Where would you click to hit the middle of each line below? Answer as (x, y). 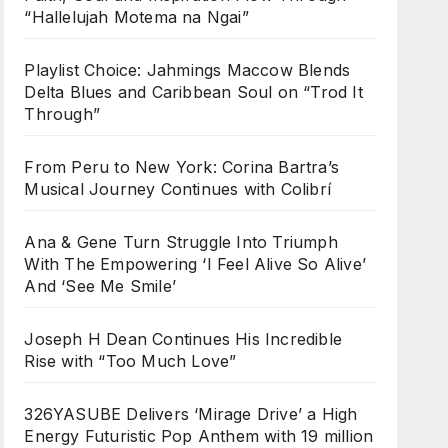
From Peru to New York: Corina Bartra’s (181, 167)
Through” (62, 114)
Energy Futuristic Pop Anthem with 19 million (199, 436)
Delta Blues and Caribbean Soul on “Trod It (193, 92)
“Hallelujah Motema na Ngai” (136, 17)
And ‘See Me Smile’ (100, 286)
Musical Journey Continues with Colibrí (177, 189)
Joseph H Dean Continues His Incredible (183, 339)
